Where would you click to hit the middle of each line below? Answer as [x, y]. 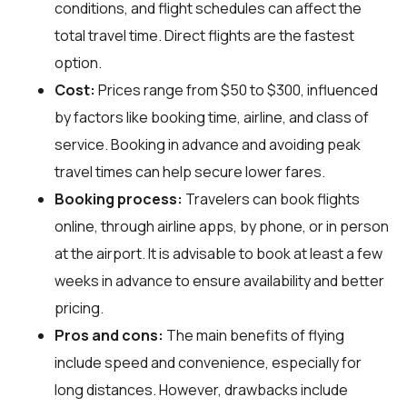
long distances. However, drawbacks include [201, 389]
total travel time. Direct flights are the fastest [204, 35]
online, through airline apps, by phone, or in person [222, 226]
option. [78, 62]
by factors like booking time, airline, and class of [212, 117]
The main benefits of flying [254, 335]
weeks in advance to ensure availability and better [219, 280]
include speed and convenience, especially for [208, 362]
